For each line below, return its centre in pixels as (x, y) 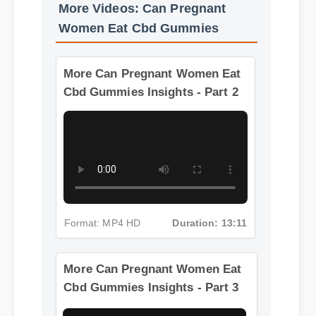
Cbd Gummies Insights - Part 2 (154, 119)
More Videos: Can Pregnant (148, 61)
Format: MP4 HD (104, 253)
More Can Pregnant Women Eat (155, 101)
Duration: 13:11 (214, 253)
